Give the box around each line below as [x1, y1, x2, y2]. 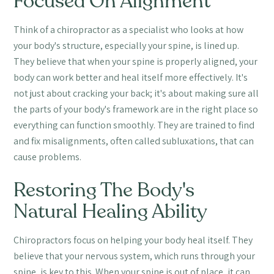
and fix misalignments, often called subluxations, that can [13, 134, 254, 147]
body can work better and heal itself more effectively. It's [13, 70, 248, 84]
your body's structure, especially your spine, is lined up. [13, 39, 240, 52]
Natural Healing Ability [13, 198, 208, 225]
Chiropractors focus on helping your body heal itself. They [13, 233, 253, 246]
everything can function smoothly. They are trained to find [13, 118, 255, 131]
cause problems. [13, 150, 82, 163]
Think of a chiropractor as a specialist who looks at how [13, 23, 244, 36]
